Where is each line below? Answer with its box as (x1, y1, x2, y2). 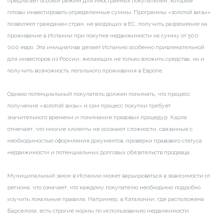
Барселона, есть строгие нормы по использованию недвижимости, (7, 207, 190, 214)
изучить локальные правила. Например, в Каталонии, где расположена (7, 195, 204, 202)
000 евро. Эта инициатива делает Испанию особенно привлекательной (7, 43, 204, 51)
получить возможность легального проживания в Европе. (7, 67, 163, 74)
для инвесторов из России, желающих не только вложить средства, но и (7, 55, 204, 62)
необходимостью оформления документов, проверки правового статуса (7, 137, 202, 144)
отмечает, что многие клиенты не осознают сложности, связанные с (7, 125, 193, 132)
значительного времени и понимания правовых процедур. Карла (7, 113, 187, 121)
